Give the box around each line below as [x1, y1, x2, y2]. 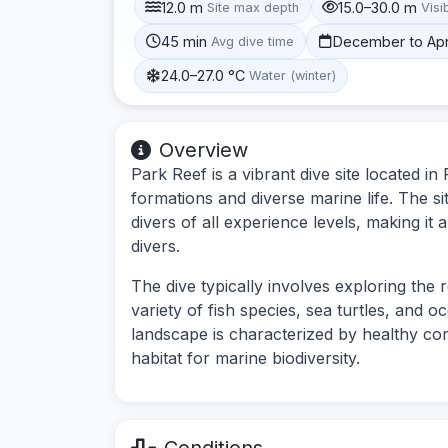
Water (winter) [249, 68, 337, 84]
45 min [161, 32, 208, 50]
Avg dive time [211, 33, 295, 49]
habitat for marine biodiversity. [131, 347, 360, 368]
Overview [159, 137, 248, 162]
